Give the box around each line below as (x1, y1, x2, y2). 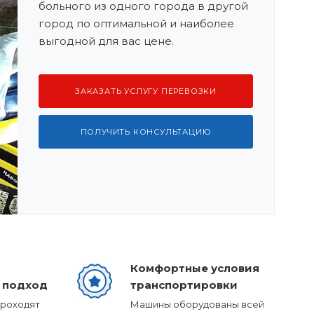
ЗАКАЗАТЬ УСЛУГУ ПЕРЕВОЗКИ (75, 86, 217, 96)
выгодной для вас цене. (39, 34, 174, 48)
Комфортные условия (130, 261, 260, 275)
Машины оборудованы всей (130, 299, 265, 310)
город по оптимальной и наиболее (39, 17, 234, 30)
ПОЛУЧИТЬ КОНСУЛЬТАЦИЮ (80, 127, 212, 137)
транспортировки (130, 278, 238, 292)
